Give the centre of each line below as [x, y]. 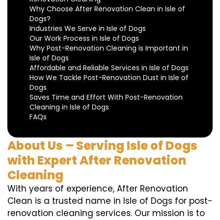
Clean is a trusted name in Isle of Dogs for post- [110, 201]
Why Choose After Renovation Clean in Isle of [107, 9]
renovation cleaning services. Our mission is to [106, 213]
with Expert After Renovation [97, 160]
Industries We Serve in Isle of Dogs [88, 28]
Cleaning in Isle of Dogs [69, 107]
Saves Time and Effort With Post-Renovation [106, 97]
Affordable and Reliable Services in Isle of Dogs [109, 68]
